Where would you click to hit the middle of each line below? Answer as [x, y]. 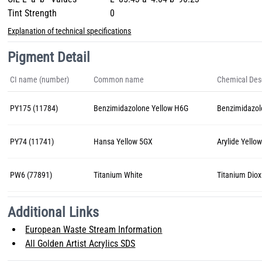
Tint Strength [32, 13]
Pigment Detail [49, 57]
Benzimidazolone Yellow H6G [141, 108]
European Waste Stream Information [94, 230]
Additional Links [54, 212]
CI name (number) [40, 80]
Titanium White [118, 175]
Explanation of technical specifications [70, 31]
